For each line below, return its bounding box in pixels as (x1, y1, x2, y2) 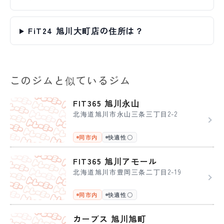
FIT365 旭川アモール (73, 154, 157, 167)
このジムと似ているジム (10, 73, 131, 88)
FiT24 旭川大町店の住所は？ (27, 24, 144, 37)
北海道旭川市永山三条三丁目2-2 (73, 109, 178, 119)
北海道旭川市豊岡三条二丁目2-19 (73, 166, 182, 176)
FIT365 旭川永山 (73, 97, 140, 109)
